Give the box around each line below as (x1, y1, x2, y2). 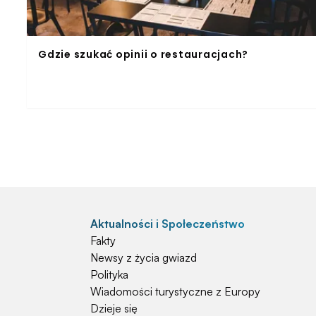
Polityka (90, 267, 128, 281)
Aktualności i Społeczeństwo (90, 216, 245, 231)
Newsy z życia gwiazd (90, 250, 197, 265)
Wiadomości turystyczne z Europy (90, 284, 260, 298)
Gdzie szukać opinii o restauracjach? (38, 47, 248, 61)
